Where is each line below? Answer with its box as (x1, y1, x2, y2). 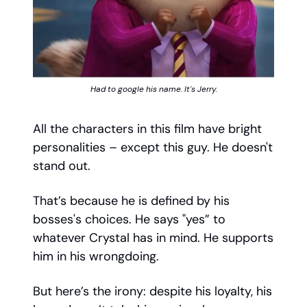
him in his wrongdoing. (33, 248, 159, 265)
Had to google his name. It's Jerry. (90, 84, 217, 95)
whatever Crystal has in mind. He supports (33, 230, 273, 247)
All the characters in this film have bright (33, 121, 262, 138)
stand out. (33, 158, 94, 175)
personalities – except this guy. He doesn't (33, 139, 273, 156)
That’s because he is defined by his (33, 193, 230, 210)
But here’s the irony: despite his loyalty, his (33, 283, 272, 300)
